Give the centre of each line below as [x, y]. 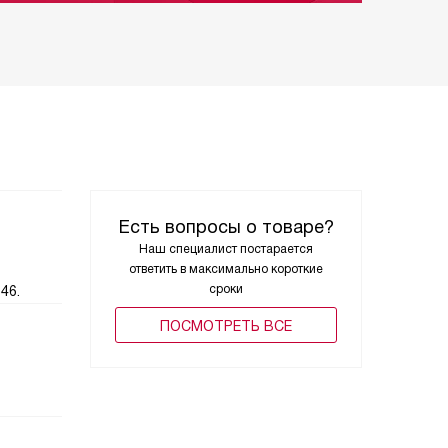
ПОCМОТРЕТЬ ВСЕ [226, 326]
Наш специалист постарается [226, 249]
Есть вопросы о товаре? [226, 227]
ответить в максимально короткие [226, 269]
